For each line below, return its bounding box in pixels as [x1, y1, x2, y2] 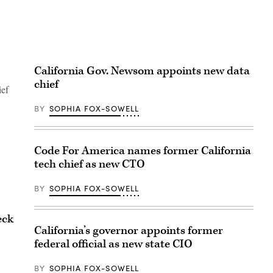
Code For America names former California [34, 143, 251, 158]
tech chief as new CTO [34, 156, 145, 172]
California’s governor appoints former [34, 222, 223, 238]
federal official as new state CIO [34, 236, 193, 252]
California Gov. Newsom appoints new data [34, 63, 250, 79]
